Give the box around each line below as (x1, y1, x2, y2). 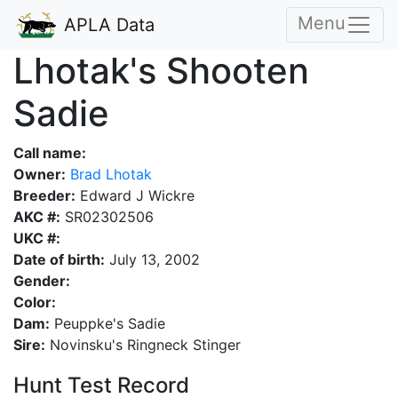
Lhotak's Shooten (13, 49, 309, 92)
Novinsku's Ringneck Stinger (45, 336, 241, 354)
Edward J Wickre (76, 187, 195, 204)
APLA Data (59, 14, 155, 36)
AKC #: (13, 208, 60, 226)
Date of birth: (13, 251, 105, 268)
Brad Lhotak (66, 165, 152, 183)
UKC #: (13, 229, 60, 247)
